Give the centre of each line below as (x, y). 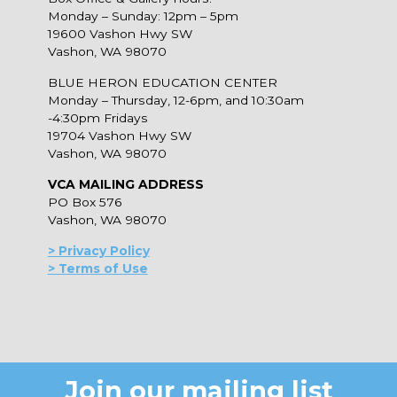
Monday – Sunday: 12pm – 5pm (143, 16)
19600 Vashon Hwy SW (120, 34)
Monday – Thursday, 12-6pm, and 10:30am (175, 101)
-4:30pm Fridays (97, 118)
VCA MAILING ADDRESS (125, 185)
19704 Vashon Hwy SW (119, 136)
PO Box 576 (85, 202)
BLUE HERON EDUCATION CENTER (162, 83)
